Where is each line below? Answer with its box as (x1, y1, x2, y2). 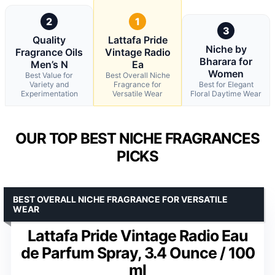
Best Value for (25, 70, 73, 80)
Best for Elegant (198, 79, 254, 89)
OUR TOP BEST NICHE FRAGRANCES (15, 129, 260, 147)
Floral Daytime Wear (190, 88, 261, 98)
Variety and (29, 79, 69, 89)
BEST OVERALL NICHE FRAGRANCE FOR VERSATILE (13, 193, 228, 204)
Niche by (205, 42, 247, 55)
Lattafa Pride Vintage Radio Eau (27, 226, 248, 245)
